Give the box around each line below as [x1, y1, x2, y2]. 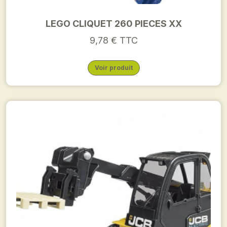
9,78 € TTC [89, 35, 138, 46]
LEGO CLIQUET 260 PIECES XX [45, 18, 182, 29]
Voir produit [94, 64, 133, 71]
